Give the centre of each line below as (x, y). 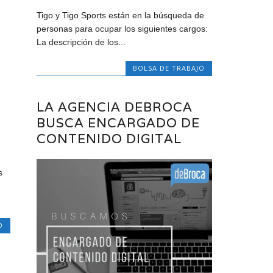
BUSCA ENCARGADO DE (119, 123)
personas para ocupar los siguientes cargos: (122, 28)
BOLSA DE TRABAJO (168, 68)
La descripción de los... (81, 42)
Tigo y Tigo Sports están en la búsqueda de (121, 15)
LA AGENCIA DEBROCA (115, 107)
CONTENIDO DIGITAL (109, 139)
